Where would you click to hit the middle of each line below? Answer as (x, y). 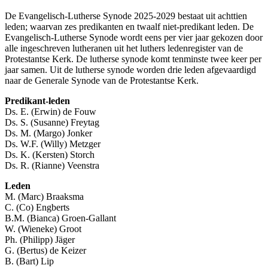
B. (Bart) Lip (29, 261)
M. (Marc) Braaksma (44, 197)
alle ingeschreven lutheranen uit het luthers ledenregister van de (124, 48)
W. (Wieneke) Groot (43, 229)
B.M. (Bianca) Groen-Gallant (60, 218)
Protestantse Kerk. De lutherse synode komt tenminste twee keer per (133, 59)
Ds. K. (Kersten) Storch (50, 155)
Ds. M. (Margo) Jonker (48, 133)
